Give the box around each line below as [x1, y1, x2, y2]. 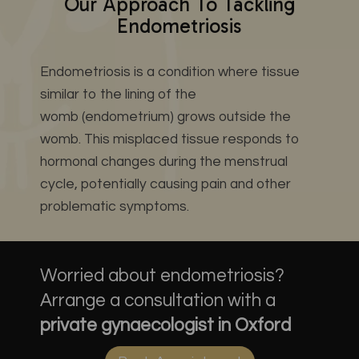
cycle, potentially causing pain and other [40, 177, 291, 192]
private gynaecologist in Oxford [40, 317, 291, 335]
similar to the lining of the [40, 87, 196, 102]
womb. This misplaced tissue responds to [40, 132, 300, 147]
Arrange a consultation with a [40, 292, 276, 310]
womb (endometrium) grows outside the [40, 110, 291, 124]
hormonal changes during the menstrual [40, 155, 288, 169]
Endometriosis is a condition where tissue [40, 65, 300, 79]
